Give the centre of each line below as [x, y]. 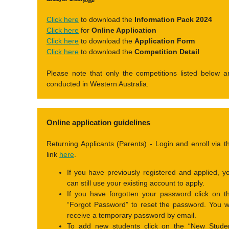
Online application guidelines [98, 122]
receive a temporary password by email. [132, 215]
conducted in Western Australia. [98, 84]
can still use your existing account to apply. [136, 183]
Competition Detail [167, 52]
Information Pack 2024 [174, 19]
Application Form [166, 41]
